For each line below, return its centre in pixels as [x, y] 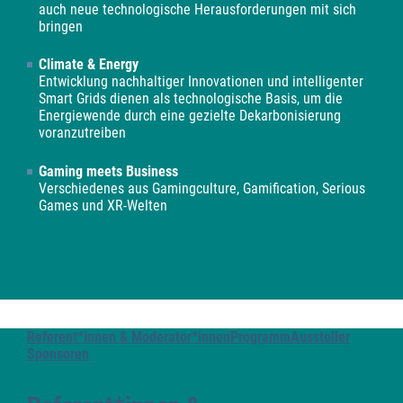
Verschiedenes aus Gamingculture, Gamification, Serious [202, 189]
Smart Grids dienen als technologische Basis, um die [191, 99]
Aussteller [320, 337]
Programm [260, 337]
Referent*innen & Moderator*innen [129, 337]
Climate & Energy [89, 65]
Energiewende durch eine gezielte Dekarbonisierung [190, 116]
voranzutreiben [83, 133]
